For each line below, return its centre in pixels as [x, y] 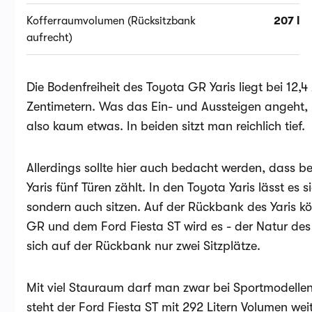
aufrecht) [49, 38]
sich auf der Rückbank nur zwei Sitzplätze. [145, 246]
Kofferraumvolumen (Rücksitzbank [111, 21]
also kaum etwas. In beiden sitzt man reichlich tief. [166, 126]
